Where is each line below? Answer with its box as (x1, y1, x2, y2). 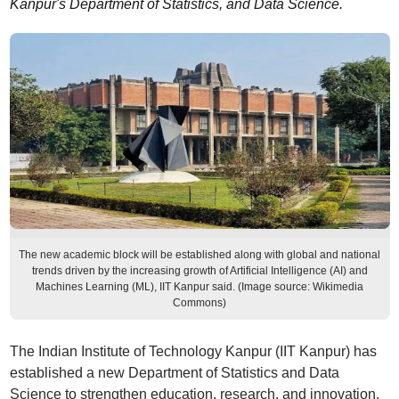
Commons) (173, 297, 226, 309)
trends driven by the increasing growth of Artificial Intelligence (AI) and (31, 265, 368, 277)
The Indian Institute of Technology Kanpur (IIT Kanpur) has (9, 344, 377, 359)
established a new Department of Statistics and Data (9, 365, 339, 380)
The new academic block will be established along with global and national (19, 248, 380, 261)
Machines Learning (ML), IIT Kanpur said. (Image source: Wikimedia (36, 281, 363, 293)
